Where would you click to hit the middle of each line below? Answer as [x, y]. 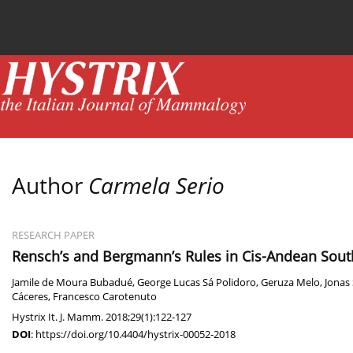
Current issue [71, 22]
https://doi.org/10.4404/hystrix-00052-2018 [136, 334]
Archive [310, 22]
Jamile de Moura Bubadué [72, 283]
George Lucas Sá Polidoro [197, 283]
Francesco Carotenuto [105, 297]
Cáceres [30, 297]
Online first [229, 22]
